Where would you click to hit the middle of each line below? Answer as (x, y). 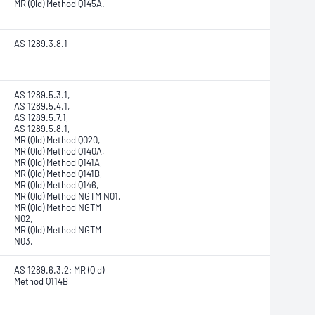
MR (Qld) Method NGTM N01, (67, 196)
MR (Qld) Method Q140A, (59, 151)
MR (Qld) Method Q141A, (58, 162)
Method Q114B (41, 281)
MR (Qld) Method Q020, (57, 140)
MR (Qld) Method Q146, (56, 185)
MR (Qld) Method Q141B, (58, 174)
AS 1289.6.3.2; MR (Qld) (59, 270)
